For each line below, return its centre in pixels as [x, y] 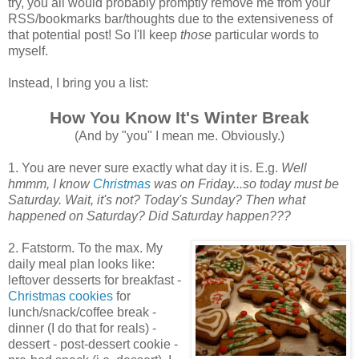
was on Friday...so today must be [246, 184]
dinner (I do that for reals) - [82, 329]
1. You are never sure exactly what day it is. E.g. [145, 168]
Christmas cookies [61, 296]
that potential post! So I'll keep [94, 35]
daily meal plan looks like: [81, 264]
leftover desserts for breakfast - [95, 280]
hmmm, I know [50, 184]
